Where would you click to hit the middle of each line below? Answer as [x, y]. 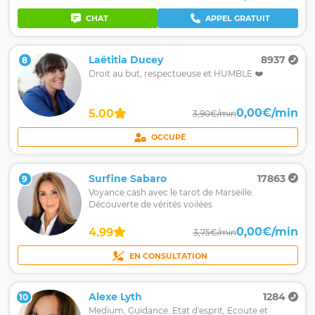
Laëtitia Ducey [126, 60]
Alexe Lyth [115, 297]
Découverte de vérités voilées [150, 204]
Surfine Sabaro [128, 178]
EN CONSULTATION [169, 256]
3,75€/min [214, 232]
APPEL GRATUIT [237, 18]
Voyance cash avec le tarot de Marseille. [171, 192]
